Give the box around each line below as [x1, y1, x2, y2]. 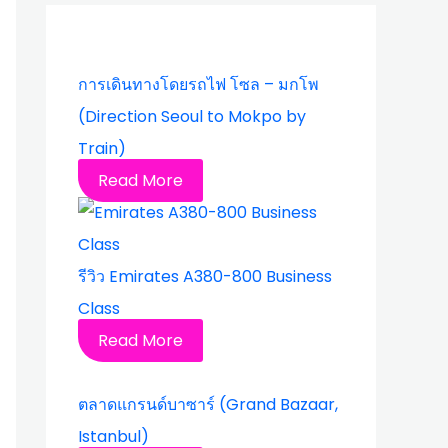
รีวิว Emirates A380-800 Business [78, 265, 332, 288]
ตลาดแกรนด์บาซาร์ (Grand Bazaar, [78, 393, 338, 416]
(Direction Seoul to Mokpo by [78, 105, 306, 128]
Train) [78, 137, 126, 160]
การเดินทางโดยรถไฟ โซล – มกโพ [78, 73, 319, 96]
